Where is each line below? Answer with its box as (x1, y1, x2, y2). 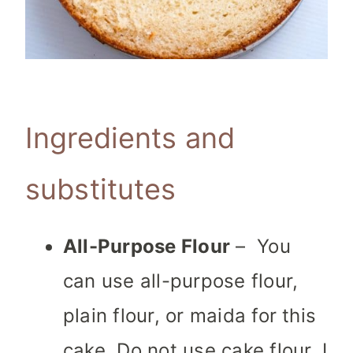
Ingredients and (25, 121, 236, 156)
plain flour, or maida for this (63, 304, 317, 328)
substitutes (25, 172, 176, 207)
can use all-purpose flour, (63, 269, 299, 293)
